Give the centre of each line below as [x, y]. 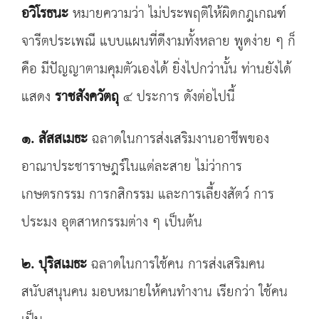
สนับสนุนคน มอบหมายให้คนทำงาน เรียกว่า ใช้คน [155, 292]
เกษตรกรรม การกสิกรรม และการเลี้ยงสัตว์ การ [148, 195]
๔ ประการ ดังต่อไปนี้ [177, 97]
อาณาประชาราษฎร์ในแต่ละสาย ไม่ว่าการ [132, 167]
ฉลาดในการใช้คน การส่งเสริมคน [176, 265]
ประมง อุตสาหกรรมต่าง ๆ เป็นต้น [112, 223]
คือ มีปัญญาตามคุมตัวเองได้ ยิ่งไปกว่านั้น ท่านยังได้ [156, 69]
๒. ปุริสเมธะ [54, 265]
